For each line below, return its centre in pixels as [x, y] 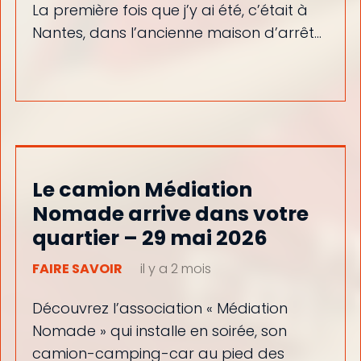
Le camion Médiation [142, 189]
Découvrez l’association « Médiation [160, 309]
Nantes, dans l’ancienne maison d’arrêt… [176, 33]
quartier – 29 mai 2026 [149, 238]
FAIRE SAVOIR [77, 268]
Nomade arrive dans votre [170, 214]
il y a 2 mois [175, 268]
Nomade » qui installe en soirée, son [159, 331]
